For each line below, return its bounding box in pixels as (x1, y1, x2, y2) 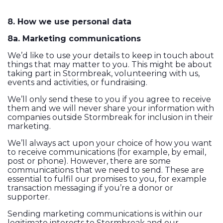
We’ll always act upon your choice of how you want (7, 138, 212, 148)
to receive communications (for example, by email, (7, 147, 206, 157)
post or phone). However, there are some (7, 156, 171, 166)
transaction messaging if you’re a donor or (7, 183, 173, 193)
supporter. (7, 192, 50, 202)
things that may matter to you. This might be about (7, 60, 212, 70)
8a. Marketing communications (7, 34, 141, 44)
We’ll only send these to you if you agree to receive (7, 95, 211, 105)
